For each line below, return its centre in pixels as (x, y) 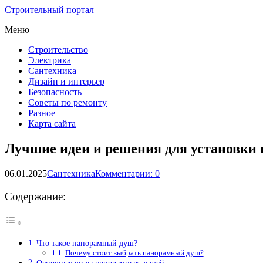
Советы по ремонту (68, 102)
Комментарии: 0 (127, 173)
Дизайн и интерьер (66, 81)
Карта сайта (52, 124)
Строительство (58, 50)
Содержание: (35, 196)
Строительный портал (49, 10)
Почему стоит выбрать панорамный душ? (134, 253)
